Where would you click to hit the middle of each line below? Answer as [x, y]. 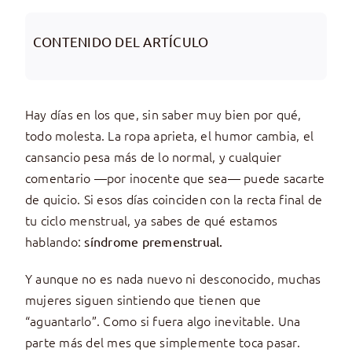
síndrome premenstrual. [154, 242]
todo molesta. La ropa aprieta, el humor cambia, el [169, 136]
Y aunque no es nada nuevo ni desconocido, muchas [173, 279]
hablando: [55, 242]
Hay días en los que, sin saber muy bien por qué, [163, 114]
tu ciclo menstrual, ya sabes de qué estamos [151, 220]
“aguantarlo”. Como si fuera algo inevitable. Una [163, 321]
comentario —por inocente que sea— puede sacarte [175, 178]
